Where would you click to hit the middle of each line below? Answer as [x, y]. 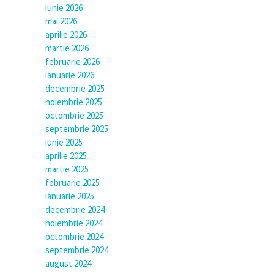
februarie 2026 [72, 62]
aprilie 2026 [66, 35]
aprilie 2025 [66, 156]
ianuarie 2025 [70, 196]
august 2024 [68, 264]
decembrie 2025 [75, 89]
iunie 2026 [64, 8]
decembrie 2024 [75, 210]
